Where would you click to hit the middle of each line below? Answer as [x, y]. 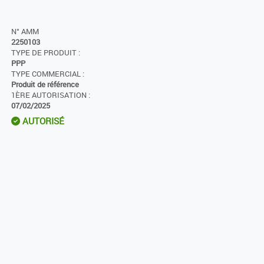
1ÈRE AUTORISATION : [51, 95]
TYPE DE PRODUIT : [46, 53]
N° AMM [25, 32]
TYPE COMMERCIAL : [48, 74]
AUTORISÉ [42, 121]
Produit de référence [45, 85]
